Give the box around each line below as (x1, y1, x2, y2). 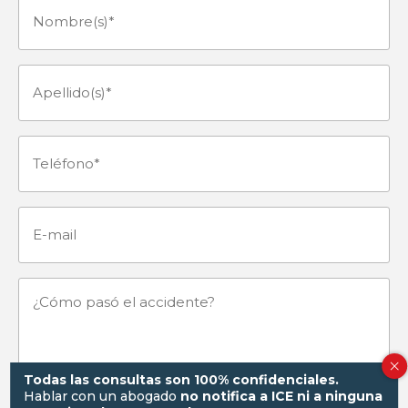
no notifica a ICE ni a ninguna (180, 387, 383, 404)
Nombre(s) (17, 5, 99, 24)
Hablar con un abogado (24, 387, 181, 404)
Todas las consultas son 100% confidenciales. (24, 371, 340, 388)
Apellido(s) (17, 76, 102, 95)
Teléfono (17, 148, 88, 166)
